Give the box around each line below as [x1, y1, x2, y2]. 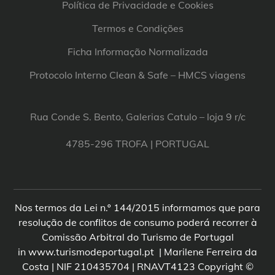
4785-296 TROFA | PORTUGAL [66, 137, 209, 150]
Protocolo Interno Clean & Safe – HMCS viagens [29, 69, 246, 82]
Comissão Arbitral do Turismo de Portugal [41, 231, 234, 244]
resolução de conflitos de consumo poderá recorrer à [18, 216, 257, 229]
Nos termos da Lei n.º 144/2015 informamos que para [15, 201, 260, 214]
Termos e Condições [91, 22, 184, 35]
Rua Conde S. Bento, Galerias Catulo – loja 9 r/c [29, 110, 246, 123]
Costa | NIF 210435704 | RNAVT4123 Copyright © [21, 260, 254, 273]
